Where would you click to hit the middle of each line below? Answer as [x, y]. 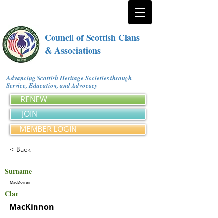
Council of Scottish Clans [92, 37]
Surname [18, 171]
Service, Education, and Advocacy [54, 85]
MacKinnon [32, 207]
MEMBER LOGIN [48, 129]
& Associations [73, 50]
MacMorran [20, 182]
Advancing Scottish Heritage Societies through [69, 78]
